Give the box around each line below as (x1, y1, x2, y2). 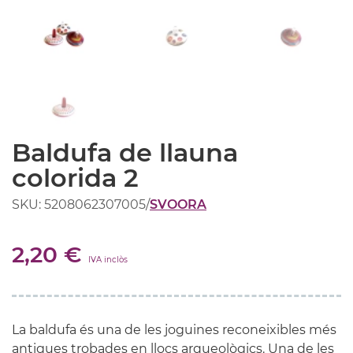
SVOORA (150, 196, 206, 212)
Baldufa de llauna (12, 136, 238, 168)
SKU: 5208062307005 (12, 196, 146, 212)
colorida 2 (12, 162, 139, 193)
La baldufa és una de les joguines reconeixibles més (12, 321, 336, 337)
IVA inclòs (88, 254, 128, 265)
